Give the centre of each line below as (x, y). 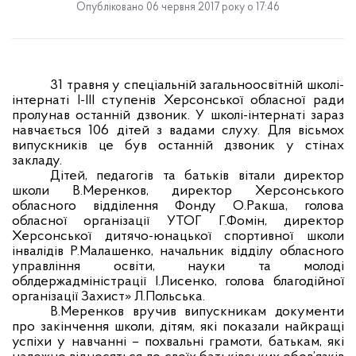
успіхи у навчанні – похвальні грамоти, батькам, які (178, 342)
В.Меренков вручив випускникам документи (197, 312)
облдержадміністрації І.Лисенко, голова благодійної (178, 282)
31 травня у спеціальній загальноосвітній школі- (197, 85)
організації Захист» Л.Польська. (108, 297)
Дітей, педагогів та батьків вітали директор (197, 176)
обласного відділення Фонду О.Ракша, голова (178, 206)
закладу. (37, 161)
